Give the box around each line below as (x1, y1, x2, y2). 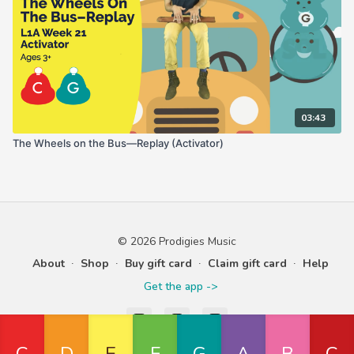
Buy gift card (124, 256, 192, 271)
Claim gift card (207, 256, 287, 271)
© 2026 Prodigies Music (118, 234, 236, 249)
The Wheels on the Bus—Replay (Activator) (13, 136, 224, 149)
